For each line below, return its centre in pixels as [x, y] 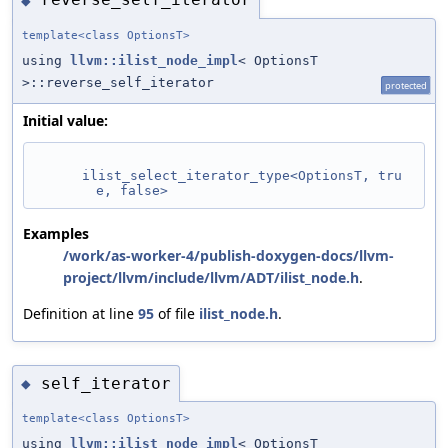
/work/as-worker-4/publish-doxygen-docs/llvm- [228, 255]
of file [176, 313]
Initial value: [65, 120]
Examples [56, 233]
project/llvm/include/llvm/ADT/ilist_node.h [211, 277]
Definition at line [80, 313]
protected [406, 85]
